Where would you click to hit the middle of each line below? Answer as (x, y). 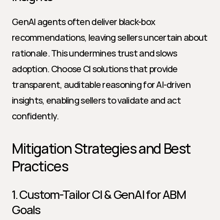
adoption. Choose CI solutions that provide (95, 69)
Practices (40, 166)
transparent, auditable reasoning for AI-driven (101, 84)
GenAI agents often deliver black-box (84, 22)
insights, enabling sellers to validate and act (96, 100)
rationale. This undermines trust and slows (95, 53)
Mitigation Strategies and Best (101, 148)
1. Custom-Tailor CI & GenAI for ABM (99, 194)
